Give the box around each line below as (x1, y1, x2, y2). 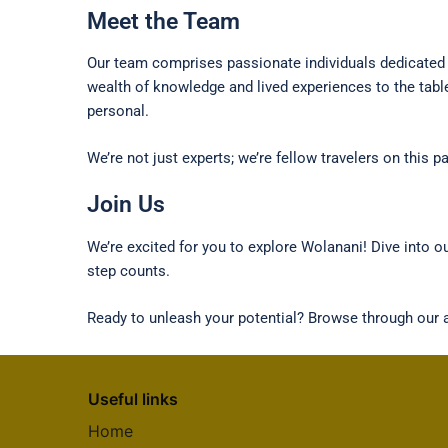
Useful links (88, 388, 178, 409)
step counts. (87, 262, 170, 281)
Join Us (87, 191, 165, 218)
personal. (87, 102, 149, 121)
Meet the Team (87, 7, 240, 34)
